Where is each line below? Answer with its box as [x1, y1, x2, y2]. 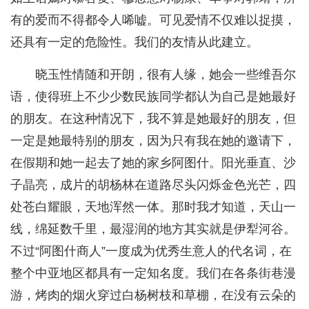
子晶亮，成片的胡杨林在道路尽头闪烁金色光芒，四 [10, 178, 296, 192]
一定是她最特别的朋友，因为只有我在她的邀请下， [10, 134, 296, 148]
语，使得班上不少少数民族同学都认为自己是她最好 [10, 90, 296, 104]
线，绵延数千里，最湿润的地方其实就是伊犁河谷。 [10, 222, 296, 237]
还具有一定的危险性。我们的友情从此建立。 [10, 35, 259, 50]
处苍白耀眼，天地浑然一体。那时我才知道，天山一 [10, 200, 296, 215]
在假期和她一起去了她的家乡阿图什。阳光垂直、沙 [10, 156, 296, 170]
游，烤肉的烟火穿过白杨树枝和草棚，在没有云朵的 [10, 288, 296, 303]
